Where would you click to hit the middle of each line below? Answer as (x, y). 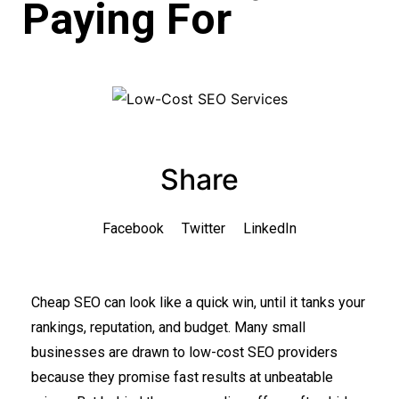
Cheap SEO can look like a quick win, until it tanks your (198, 303)
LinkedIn (270, 229)
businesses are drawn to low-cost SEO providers (184, 353)
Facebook (133, 229)
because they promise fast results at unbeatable (182, 378)
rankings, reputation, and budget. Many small (168, 328)
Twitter (204, 229)
